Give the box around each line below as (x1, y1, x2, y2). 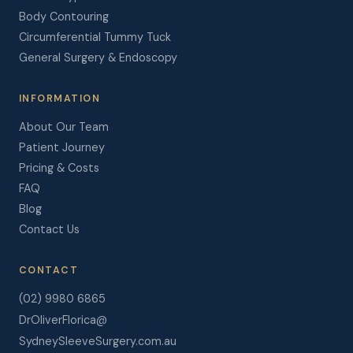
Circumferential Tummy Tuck (19, 30, 171, 44)
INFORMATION (19, 92, 101, 105)
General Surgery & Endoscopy (19, 50, 177, 65)
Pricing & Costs (19, 161, 99, 175)
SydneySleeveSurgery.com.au (19, 334, 176, 348)
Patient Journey (19, 140, 105, 154)
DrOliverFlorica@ (19, 313, 107, 327)
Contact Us (19, 222, 80, 236)
